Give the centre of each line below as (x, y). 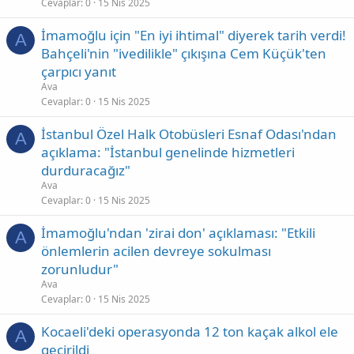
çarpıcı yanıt (79, 72)
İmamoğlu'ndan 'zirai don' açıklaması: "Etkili (178, 233)
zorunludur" (80, 269)
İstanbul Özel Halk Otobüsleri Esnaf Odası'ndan (189, 134)
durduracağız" (86, 170)
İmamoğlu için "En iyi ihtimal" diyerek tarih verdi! (194, 35)
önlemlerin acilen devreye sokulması (156, 251)
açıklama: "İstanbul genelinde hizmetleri (168, 152)
